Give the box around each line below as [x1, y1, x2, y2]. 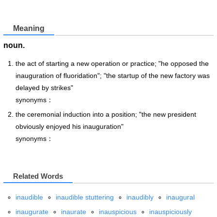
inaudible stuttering [56, 193, 114, 201]
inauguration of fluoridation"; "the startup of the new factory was [15, 71, 210, 79]
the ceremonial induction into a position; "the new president [15, 110, 196, 118]
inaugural [166, 193, 195, 201]
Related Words [13, 172, 63, 180]
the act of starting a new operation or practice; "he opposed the [15, 59, 209, 67]
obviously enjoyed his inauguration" [15, 122, 124, 130]
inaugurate [15, 207, 48, 216]
